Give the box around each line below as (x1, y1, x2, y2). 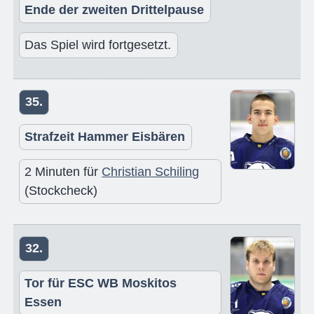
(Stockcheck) (25, 184, 98, 198)
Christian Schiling (102, 165, 200, 179)
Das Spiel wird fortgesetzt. (25, 37, 172, 52)
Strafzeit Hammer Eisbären (25, 130, 186, 144)
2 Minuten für (25, 165, 102, 179)
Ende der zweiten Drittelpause (25, 2, 205, 17)
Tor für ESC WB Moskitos (25, 275, 177, 290)
